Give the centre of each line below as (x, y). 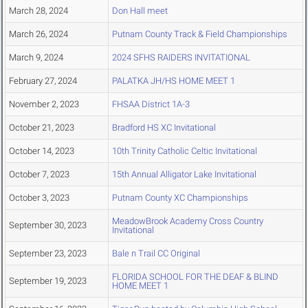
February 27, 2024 (43, 81)
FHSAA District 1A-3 (151, 104)
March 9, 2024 (36, 58)
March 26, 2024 (38, 34)
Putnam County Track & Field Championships (200, 34)
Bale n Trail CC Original (156, 254)
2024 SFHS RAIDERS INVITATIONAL (181, 58)
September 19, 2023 (48, 281)
